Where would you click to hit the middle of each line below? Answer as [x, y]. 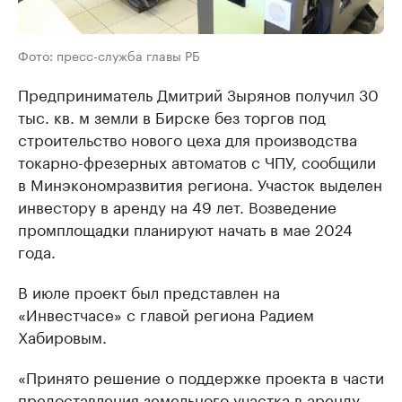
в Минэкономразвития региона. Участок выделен [200, 184]
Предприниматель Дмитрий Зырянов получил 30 [198, 94]
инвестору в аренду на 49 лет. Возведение [177, 206]
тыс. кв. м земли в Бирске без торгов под [172, 116]
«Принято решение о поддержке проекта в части [201, 376]
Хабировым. [62, 336]
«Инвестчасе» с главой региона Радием [166, 314]
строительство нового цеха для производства [188, 139]
